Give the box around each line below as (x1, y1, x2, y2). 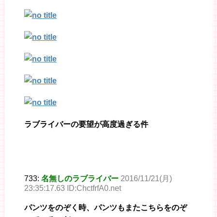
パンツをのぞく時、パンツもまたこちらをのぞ (24, 203, 187, 212)
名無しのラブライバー (41, 174, 119, 183)
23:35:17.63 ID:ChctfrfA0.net (24, 184, 121, 192)
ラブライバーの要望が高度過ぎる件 (24, 120, 148, 128)
